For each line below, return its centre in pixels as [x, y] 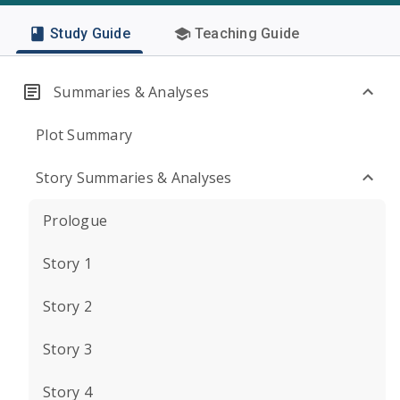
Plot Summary [84, 135]
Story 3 [67, 349]
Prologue [75, 221]
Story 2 [67, 306]
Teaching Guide [247, 33]
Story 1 [67, 263]
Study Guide [90, 33]
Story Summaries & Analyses [134, 178]
